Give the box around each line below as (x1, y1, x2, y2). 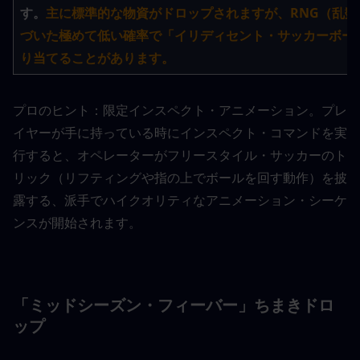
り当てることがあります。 (20, 49, 174, 67)
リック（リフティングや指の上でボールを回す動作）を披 (13, 169, 347, 187)
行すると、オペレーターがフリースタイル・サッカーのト (13, 146, 347, 165)
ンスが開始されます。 (13, 214, 141, 232)
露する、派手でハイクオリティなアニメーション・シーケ (13, 191, 347, 210)
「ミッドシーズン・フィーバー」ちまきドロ (13, 294, 334, 317)
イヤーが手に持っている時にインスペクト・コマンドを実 (13, 124, 347, 142)
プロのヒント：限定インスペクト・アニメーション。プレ (13, 101, 347, 120)
